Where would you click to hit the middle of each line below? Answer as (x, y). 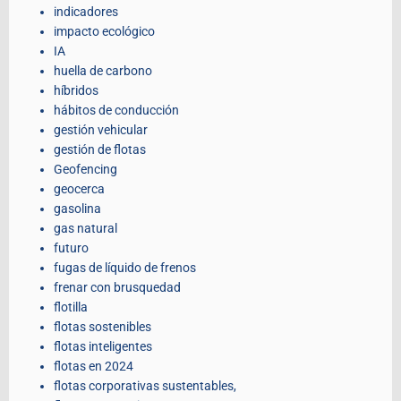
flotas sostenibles (102, 327)
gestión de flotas (100, 150)
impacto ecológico (104, 32)
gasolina (77, 209)
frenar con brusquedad (117, 288)
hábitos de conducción (116, 111)
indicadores (86, 12)
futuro (71, 248)
